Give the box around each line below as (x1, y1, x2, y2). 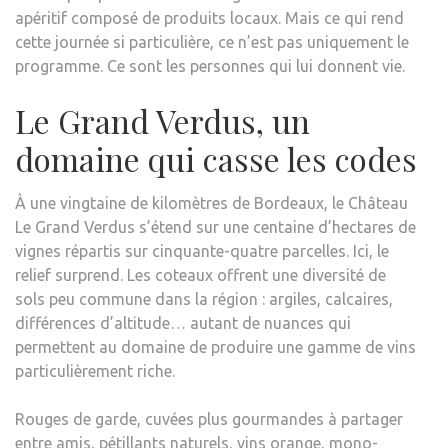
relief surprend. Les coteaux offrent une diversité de (15, 265, 386, 284)
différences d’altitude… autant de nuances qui (15, 313, 351, 332)
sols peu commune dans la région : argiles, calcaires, (15, 289, 393, 308)
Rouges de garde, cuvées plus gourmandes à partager (15, 409, 403, 428)
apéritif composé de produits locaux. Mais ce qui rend (15, 8, 404, 27)
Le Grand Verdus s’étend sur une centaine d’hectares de (15, 217, 416, 236)
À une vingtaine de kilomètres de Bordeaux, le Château (15, 193, 408, 212)
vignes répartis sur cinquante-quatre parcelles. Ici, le (15, 241, 389, 260)
